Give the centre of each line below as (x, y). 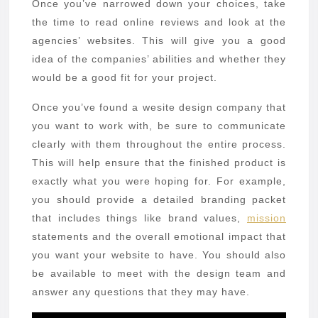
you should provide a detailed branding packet (159, 200)
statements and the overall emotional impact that (159, 237)
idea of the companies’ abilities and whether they (159, 59)
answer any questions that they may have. (141, 292)
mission (267, 218)
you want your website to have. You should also (159, 255)
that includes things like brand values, (139, 218)
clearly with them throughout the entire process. (159, 144)
